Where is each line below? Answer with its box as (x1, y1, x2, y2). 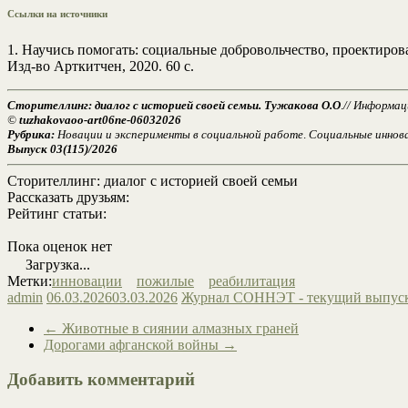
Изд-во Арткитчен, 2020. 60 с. (7, 57, 194, 74)
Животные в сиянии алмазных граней (58, 320, 299, 336)
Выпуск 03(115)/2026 (7, 141, 117, 156)
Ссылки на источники (7, 7, 107, 19)
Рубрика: (7, 127, 55, 141)
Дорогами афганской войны (44, 336, 222, 352)
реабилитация (209, 272, 295, 289)
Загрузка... (22, 256, 90, 272)
